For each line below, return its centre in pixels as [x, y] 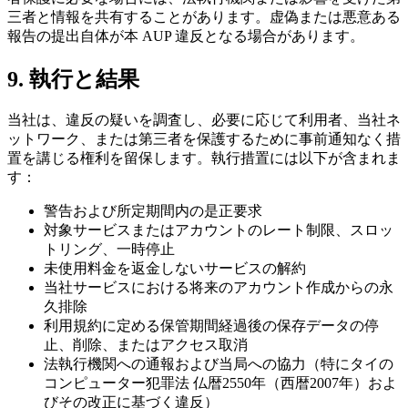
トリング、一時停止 [109, 250]
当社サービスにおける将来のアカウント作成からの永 [219, 288]
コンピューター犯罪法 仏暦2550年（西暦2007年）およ [220, 383]
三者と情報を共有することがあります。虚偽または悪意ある [204, 16]
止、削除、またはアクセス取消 [146, 345]
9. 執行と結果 [73, 79]
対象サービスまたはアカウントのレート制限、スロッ [219, 230]
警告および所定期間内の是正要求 [153, 211]
